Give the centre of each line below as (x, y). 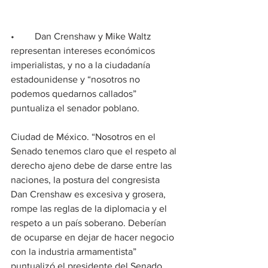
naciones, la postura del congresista (86, 180)
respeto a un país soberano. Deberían (90, 223)
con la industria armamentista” (75, 252)
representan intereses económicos (84, 51)
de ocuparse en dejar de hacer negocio (94, 237)
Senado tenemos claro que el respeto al (95, 151)
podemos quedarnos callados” (75, 94)
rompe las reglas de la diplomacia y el (90, 209)
